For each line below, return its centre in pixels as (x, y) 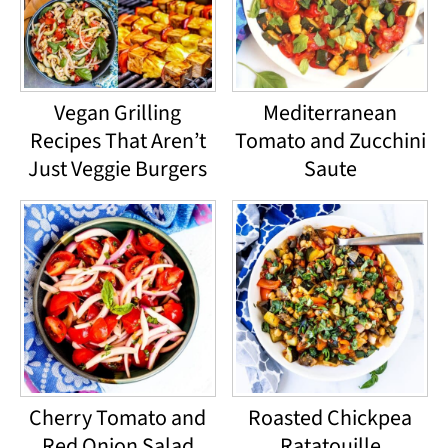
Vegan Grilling (118, 113)
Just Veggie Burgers (118, 169)
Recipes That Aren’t (117, 141)
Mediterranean (330, 113)
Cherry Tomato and (118, 417)
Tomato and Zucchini (330, 141)
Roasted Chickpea (330, 417)
